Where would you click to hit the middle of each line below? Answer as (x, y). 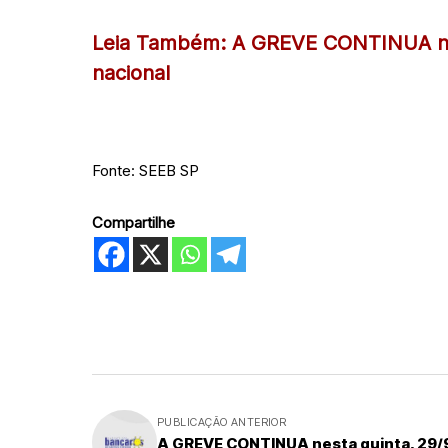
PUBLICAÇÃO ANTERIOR (222, 422)
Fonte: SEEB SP (145, 170)
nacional (131, 73)
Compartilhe (133, 222)
